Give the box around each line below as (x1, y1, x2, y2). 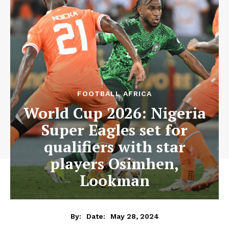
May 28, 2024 (110, 212, 159, 220)
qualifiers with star (43, 136, 186, 157)
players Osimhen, (50, 153, 179, 174)
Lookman (79, 170, 150, 191)
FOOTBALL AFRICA (77, 89, 152, 98)
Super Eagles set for (41, 120, 188, 140)
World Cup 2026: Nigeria (23, 103, 206, 123)
